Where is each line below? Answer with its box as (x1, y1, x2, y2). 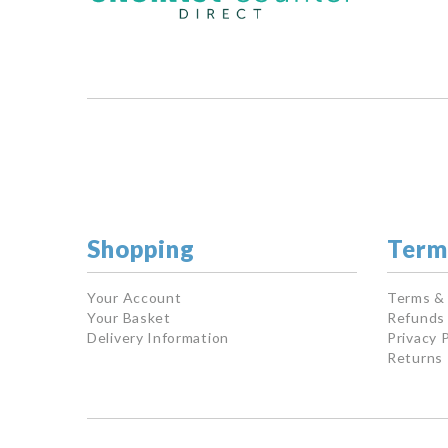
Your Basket (87, 309, 171, 326)
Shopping (87, 234, 195, 263)
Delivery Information (87, 329, 229, 346)
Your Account (87, 289, 182, 306)
